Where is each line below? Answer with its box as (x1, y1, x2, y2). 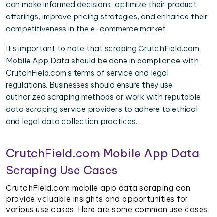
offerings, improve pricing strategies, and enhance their (6, 12, 208, 22)
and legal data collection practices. (6, 116, 137, 126)
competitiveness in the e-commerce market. (6, 24, 167, 34)
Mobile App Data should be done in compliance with (6, 56, 199, 66)
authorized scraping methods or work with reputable (6, 92, 201, 102)
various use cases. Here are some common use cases (6, 204, 208, 215)
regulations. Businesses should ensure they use (6, 80, 172, 90)
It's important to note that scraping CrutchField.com (6, 44, 199, 54)
